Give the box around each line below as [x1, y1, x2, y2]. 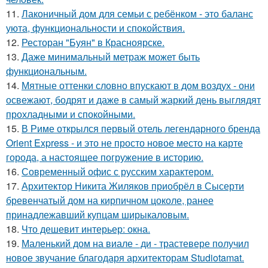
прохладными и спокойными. [6, 107, 135, 121]
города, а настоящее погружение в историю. [6, 150, 203, 164]
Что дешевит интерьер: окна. [22, 222, 150, 236]
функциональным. [6, 64, 87, 78]
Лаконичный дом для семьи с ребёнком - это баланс [22, 7, 253, 20]
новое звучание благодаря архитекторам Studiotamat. [6, 251, 244, 264]
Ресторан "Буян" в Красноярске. [22, 35, 165, 49]
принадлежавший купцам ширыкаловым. [6, 208, 189, 221]
